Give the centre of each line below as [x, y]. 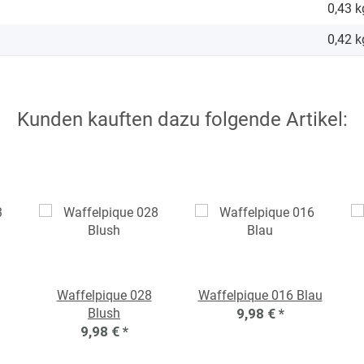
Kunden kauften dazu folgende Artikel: [182, 120]
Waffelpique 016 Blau [260, 296]
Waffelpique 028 [104, 296]
